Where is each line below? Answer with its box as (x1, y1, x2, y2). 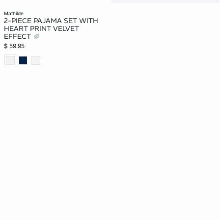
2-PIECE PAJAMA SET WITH (4, 16, 98, 25)
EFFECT (4, 32, 33, 41)
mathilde (8, 10, 24, 16)
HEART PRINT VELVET (4, 24, 79, 33)
